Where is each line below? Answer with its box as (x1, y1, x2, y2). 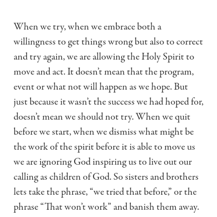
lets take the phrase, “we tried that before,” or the (14, 186, 197, 199)
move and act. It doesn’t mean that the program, (14, 65, 194, 78)
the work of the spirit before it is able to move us (14, 140, 195, 154)
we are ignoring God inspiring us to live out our (14, 155, 192, 169)
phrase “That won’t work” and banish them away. (14, 201, 199, 214)
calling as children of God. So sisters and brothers (14, 170, 199, 184)
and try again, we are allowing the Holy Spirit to (14, 50, 194, 63)
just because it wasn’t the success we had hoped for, (14, 95, 203, 108)
